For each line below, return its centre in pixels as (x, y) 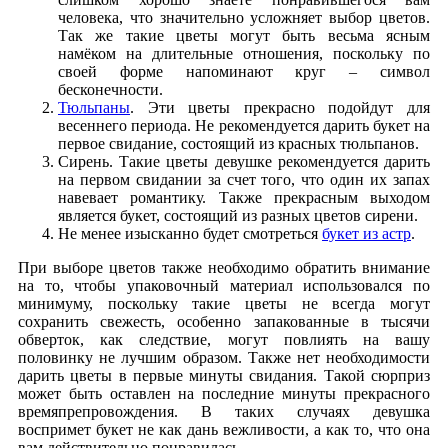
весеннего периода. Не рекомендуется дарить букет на (244, 125)
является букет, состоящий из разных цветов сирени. (238, 215)
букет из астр (366, 233)
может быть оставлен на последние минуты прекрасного (224, 393)
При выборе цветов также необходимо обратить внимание (224, 267)
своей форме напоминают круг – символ (244, 71)
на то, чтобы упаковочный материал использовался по (224, 285)
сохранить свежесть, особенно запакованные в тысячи (224, 321)
